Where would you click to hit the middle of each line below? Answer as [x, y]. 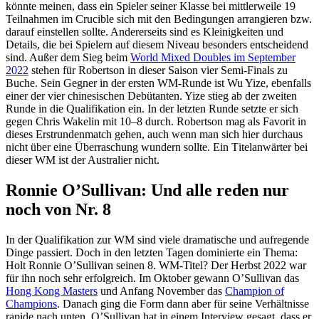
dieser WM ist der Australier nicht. [83, 159]
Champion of [255, 291]
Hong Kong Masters [52, 291]
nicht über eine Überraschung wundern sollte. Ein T [122, 147]
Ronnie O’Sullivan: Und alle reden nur [147, 190]
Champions [31, 303]
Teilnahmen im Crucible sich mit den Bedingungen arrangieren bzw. [159, 19]
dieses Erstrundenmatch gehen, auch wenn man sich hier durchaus [154, 134]
